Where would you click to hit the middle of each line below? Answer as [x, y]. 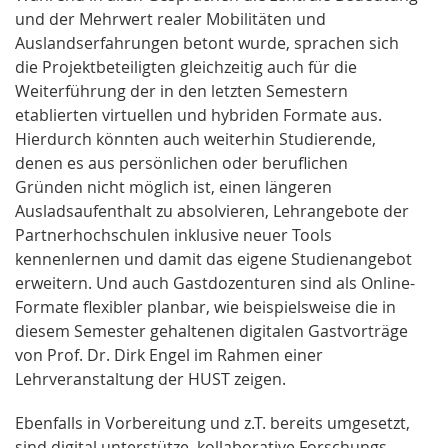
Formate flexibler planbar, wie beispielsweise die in [205, 306]
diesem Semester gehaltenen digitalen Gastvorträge [211, 330]
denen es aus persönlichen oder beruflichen [181, 162]
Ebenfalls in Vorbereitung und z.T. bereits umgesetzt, [212, 422]
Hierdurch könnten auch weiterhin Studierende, [195, 138]
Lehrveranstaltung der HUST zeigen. [150, 378]
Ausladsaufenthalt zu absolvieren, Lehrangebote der [212, 210]
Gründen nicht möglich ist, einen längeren [173, 186]
